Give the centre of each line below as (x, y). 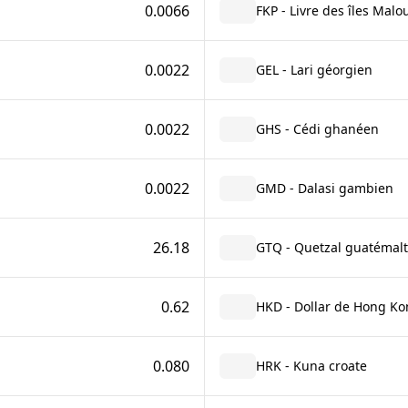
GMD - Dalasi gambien (324, 188)
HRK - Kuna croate (311, 366)
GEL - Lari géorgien (314, 70)
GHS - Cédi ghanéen (317, 129)
